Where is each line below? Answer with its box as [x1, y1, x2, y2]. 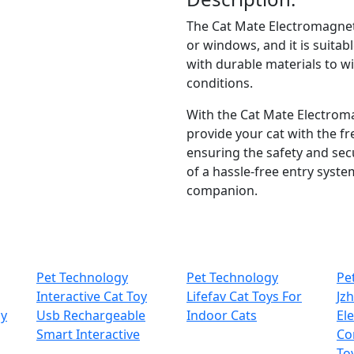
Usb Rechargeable [36, 307, 145, 325]
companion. [186, 182, 258, 200]
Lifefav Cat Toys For [186, 288, 302, 306]
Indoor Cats [186, 307, 257, 325]
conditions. [186, 74, 253, 92]
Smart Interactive [36, 326, 140, 344]
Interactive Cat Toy [36, 288, 147, 306]
